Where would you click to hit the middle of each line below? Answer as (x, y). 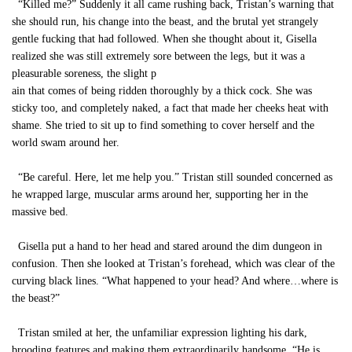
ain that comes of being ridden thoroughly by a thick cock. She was (162, 91)
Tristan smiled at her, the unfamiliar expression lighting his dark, (159, 333)
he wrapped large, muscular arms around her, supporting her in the (160, 194)
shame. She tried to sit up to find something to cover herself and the (163, 125)
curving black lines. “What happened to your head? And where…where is (175, 281)
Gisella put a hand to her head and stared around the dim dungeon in (167, 246)
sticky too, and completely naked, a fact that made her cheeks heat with (170, 108)
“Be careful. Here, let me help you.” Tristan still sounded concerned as (172, 177)
